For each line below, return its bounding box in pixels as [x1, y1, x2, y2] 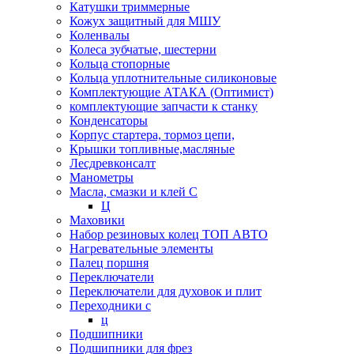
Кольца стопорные [70, 57, 170, 70]
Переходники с [70, 299, 151, 312]
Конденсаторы [70, 114, 148, 127]
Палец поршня [70, 256, 149, 269]
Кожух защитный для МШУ [70, 14, 220, 28]
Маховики [70, 213, 125, 227]
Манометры [70, 171, 134, 184]
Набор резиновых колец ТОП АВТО [70, 228, 268, 241]
